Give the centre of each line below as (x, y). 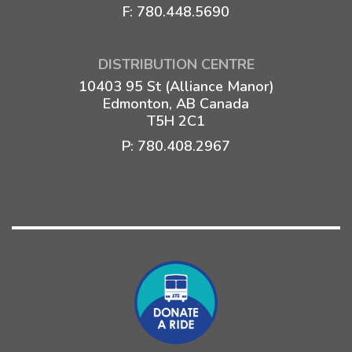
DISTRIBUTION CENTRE (176, 64)
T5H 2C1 (176, 121)
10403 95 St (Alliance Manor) (176, 86)
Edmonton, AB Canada (176, 104)
